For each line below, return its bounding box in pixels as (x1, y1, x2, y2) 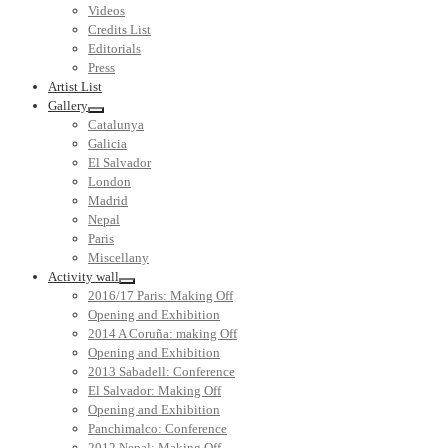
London (88, 174, 131, 190)
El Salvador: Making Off (88, 383, 221, 399)
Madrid (88, 193, 128, 209)
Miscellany (88, 250, 149, 266)
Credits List (88, 22, 151, 38)
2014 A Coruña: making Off (88, 326, 237, 342)
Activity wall (48, 269, 119, 285)
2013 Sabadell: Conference (88, 364, 235, 380)
